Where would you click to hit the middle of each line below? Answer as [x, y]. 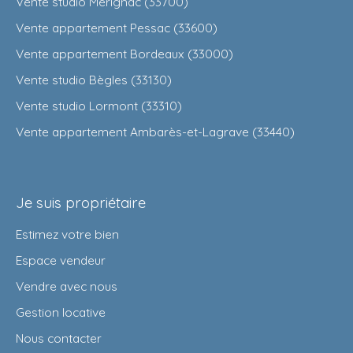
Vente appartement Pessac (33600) [117, 27]
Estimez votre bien [67, 234]
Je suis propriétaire [81, 202]
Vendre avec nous [67, 286]
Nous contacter [59, 338]
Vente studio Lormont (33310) [99, 105]
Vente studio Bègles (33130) [94, 79]
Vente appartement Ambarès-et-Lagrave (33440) [155, 131]
